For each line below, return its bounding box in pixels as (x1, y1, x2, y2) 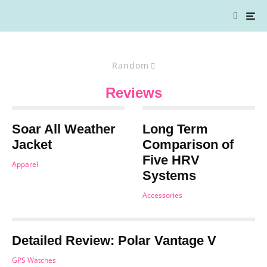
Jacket (12, 137, 52, 152)
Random (112, 60, 149, 71)
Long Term (142, 122, 208, 136)
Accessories (142, 190, 182, 200)
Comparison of (142, 137, 234, 152)
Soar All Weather (12, 122, 116, 136)
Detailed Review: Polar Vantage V (12, 233, 216, 248)
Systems (142, 168, 196, 183)
